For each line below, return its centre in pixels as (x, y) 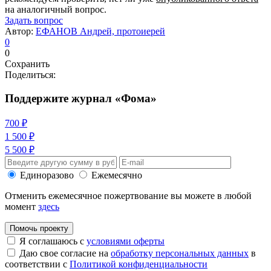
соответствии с (37, 264)
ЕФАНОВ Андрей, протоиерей (100, 31)
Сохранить (27, 64)
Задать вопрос (34, 20)
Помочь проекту (39, 229)
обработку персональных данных (180, 253)
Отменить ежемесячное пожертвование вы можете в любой (128, 196)
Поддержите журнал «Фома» (81, 98)
